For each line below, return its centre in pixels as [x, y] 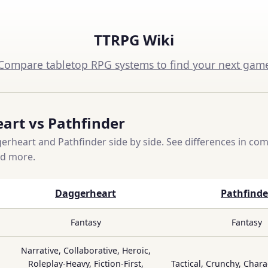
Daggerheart [86, 193]
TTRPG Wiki [134, 40]
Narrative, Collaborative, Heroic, [86, 250]
